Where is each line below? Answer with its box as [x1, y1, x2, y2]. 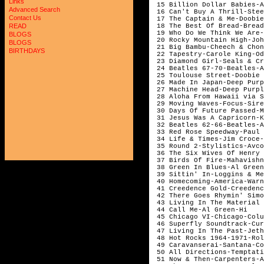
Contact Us [9, 14, 41, 21]
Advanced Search [9, 6, 60, 13]
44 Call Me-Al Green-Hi [153, 206, 247, 213]
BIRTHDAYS [9, 47, 45, 54]
